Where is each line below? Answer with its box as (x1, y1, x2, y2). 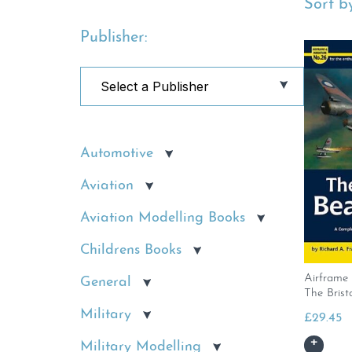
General (80, 275, 131, 290)
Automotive (80, 146, 153, 161)
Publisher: (80, 30, 148, 46)
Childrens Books (80, 243, 181, 258)
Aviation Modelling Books (80, 211, 245, 225)
